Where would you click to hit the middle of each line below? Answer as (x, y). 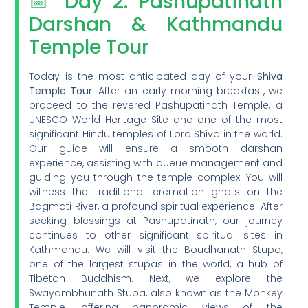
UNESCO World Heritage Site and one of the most (156, 119)
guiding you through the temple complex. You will (156, 177)
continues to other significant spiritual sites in (156, 235)
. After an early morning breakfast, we (187, 90)
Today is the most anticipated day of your (143, 76)
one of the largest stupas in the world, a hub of (156, 264)
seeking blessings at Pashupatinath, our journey (156, 220)
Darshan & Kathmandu (156, 24)
